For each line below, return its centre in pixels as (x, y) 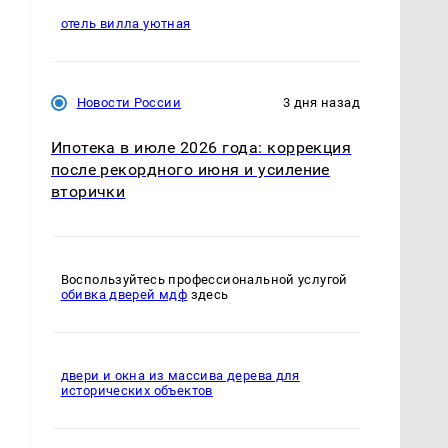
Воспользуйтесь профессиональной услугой (204, 280)
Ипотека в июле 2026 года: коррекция (201, 148)
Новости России (128, 103)
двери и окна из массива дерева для (180, 376)
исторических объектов (136, 391)
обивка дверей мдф (124, 295)
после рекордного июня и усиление (190, 170)
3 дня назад (321, 103)
